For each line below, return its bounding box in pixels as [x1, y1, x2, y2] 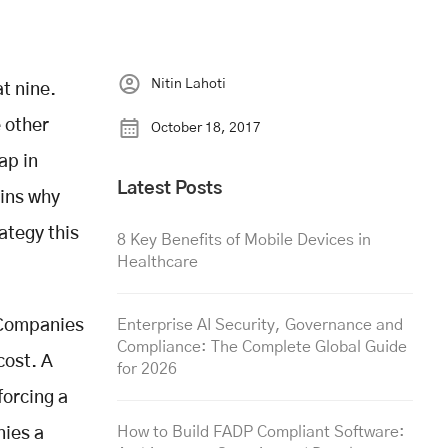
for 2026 [117, 360, 177, 377]
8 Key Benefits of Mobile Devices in [117, 231, 371, 248]
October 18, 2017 [151, 120, 261, 135]
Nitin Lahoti [151, 76, 226, 91]
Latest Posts [117, 179, 222, 198]
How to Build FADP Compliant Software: [117, 423, 405, 440]
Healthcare [117, 253, 198, 270]
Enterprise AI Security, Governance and [117, 316, 403, 333]
